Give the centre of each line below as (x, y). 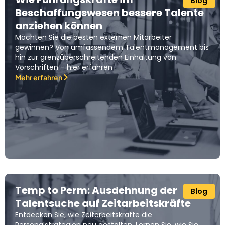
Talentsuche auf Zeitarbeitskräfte (103, 204)
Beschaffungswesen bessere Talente (109, 13)
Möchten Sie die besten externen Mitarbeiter (93, 37)
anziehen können (59, 26)
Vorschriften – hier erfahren (64, 68)
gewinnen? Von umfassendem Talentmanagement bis (112, 47)
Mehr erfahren (39, 78)
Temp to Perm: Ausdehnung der (96, 191)
